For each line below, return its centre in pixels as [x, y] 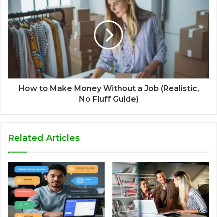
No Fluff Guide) [108, 99]
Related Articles [44, 138]
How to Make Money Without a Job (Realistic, [108, 88]
